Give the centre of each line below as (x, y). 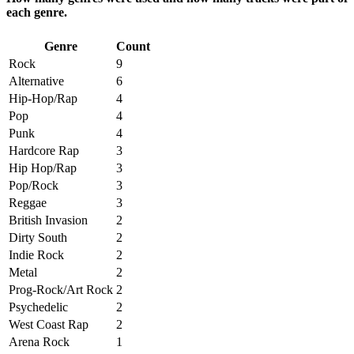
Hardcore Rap (44, 150)
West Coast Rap (49, 324)
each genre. (37, 13)
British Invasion (48, 220)
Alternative (36, 81)
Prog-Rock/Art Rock (61, 289)
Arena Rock (39, 341)
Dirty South (38, 237)
